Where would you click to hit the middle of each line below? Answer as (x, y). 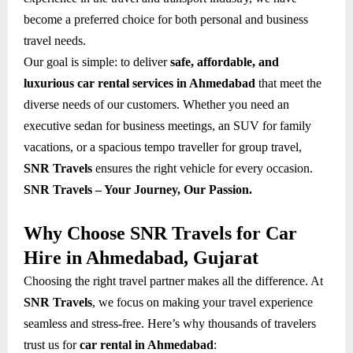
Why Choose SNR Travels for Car (160, 233)
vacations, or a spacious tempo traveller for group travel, (163, 147)
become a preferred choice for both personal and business (166, 19)
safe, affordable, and (225, 61)
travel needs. (55, 40)
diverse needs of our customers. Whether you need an (156, 104)
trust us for (52, 344)
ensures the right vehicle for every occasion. (203, 168)
